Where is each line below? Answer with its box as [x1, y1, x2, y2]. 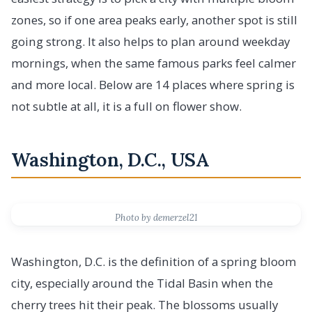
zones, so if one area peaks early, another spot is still [11, 11, 297, 28]
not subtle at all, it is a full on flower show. [11, 97, 242, 114]
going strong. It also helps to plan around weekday [11, 33, 290, 49]
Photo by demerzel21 [114, 211, 198, 224]
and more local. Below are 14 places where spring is [11, 76, 295, 93]
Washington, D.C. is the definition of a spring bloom [11, 253, 296, 270]
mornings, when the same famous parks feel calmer [11, 54, 296, 71]
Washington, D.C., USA [11, 147, 210, 171]
